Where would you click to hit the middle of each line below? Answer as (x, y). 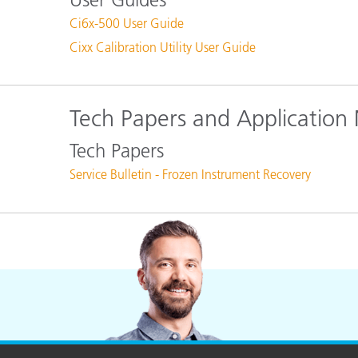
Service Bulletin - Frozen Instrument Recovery (190, 174)
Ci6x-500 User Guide (127, 23)
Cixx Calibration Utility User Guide (163, 47)
